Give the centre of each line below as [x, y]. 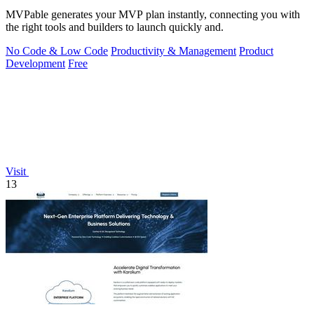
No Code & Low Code [57, 50]
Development [35, 63]
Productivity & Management [173, 50]
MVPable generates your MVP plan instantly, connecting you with [153, 14]
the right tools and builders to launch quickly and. [115, 27]
